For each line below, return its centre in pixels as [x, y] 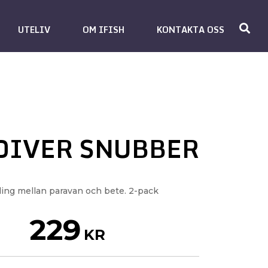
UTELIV [34, 30]
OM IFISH [103, 30]
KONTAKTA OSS [191, 30]
